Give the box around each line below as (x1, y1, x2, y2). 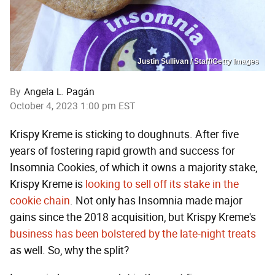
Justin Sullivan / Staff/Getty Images (137, 57, 259, 66)
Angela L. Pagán (24, 86, 95, 98)
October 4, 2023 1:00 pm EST (10, 100, 135, 112)
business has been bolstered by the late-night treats (10, 227, 256, 241)
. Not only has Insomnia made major (70, 194, 242, 208)
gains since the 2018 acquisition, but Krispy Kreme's (10, 211, 256, 225)
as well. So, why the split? (10, 244, 129, 258)
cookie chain (10, 194, 70, 208)
